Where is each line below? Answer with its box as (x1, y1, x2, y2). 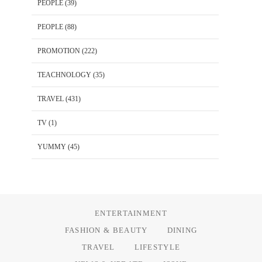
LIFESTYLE (134, 242, 181, 251)
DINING (167, 225, 198, 235)
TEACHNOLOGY (37, 70, 91, 79)
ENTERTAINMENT (95, 208, 167, 218)
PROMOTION (37, 46, 80, 55)
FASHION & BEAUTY (64, 225, 148, 235)
